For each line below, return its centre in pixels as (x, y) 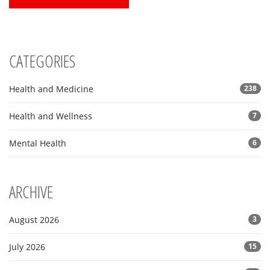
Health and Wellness (51, 116)
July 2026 (27, 247)
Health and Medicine (51, 89)
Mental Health (38, 143)
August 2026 (34, 220)
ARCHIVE (31, 192)
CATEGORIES (42, 61)
